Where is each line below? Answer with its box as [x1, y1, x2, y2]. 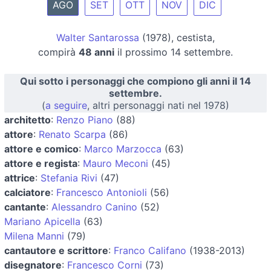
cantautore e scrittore [4, 244, 108, 256]
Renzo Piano [56, 113, 113, 126]
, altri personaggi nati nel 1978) [87, 99, 229, 111]
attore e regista [4, 157, 77, 169]
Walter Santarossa [56, 31, 139, 44]
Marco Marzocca [84, 142, 162, 155]
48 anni [79, 45, 114, 58]
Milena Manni [4, 229, 64, 242]
